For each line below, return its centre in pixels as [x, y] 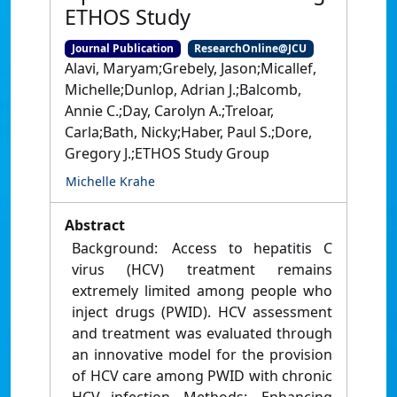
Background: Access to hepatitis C [202, 249]
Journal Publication [122, 48]
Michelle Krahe [110, 182]
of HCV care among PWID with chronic [202, 376]
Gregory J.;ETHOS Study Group [167, 154]
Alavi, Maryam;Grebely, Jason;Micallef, [191, 69]
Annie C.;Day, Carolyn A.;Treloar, [169, 111]
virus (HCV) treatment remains [202, 270]
